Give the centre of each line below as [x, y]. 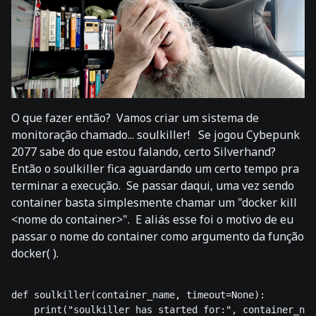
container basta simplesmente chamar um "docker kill [154, 203]
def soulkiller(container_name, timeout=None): [138, 295]
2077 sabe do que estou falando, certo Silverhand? [145, 152]
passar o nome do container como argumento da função [158, 237]
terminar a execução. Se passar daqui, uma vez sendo [153, 186]
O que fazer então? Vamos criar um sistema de [135, 118]
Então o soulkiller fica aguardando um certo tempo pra [155, 169]
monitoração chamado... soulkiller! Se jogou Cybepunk [156, 135]
